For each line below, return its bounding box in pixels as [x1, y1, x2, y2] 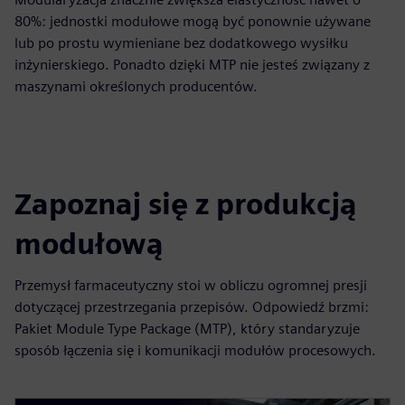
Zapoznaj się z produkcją [14, 186, 357, 221]
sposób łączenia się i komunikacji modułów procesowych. [14, 342, 376, 359]
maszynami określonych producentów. [14, 78, 258, 95]
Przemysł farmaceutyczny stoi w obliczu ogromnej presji [14, 277, 367, 294]
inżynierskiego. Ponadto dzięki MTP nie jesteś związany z [14, 56, 370, 73]
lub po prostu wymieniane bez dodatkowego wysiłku [14, 34, 348, 52]
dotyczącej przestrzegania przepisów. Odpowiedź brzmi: [14, 298, 369, 316]
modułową [14, 226, 164, 261]
